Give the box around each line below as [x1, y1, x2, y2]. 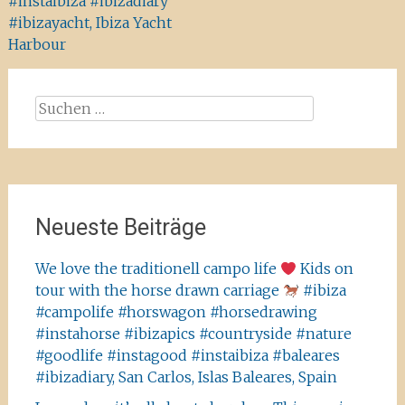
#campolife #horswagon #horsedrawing [34, 303, 317, 321]
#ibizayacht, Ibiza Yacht [7, 14, 172, 32]
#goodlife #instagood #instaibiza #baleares [34, 346, 340, 364]
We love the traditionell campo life [34, 259, 280, 278]
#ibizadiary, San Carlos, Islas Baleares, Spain [34, 368, 337, 386]
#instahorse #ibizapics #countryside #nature [34, 325, 352, 343]
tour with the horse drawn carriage [34, 281, 283, 299]
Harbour [7, 35, 66, 53]
